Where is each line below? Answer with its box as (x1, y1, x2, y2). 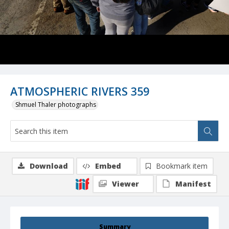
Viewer (112, 179, 139, 189)
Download (30, 161, 68, 171)
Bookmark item (156, 161, 208, 171)
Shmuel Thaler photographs (15, 100, 96, 109)
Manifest (175, 179, 211, 189)
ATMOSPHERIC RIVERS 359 (10, 84, 149, 99)
